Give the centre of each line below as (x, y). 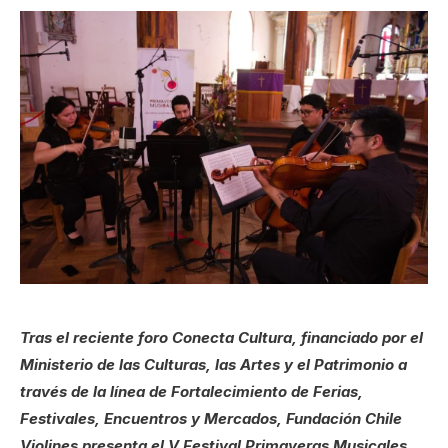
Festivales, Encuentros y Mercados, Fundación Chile (211, 419)
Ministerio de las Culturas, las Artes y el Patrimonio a (213, 365)
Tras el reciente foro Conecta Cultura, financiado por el (221, 338)
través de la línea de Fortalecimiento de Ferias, (191, 392)
